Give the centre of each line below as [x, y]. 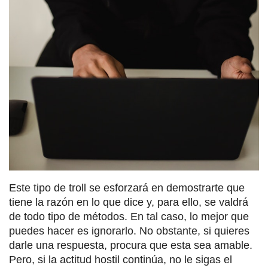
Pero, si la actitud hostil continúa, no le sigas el [121, 259]
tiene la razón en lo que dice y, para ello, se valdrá [129, 202]
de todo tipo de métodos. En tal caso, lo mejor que [129, 216]
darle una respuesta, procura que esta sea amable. [131, 245]
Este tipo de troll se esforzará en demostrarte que [127, 188]
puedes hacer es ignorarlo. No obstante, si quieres [129, 231]
